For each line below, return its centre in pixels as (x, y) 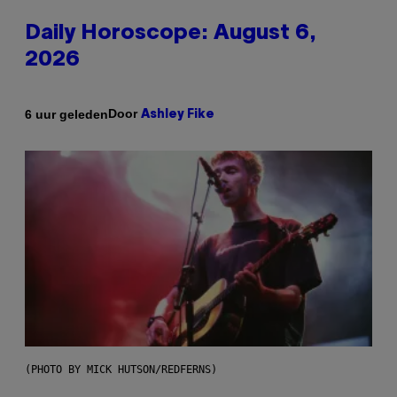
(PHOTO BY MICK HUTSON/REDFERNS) (121, 370)
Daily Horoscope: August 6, (171, 34)
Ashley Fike (178, 115)
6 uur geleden (66, 114)
